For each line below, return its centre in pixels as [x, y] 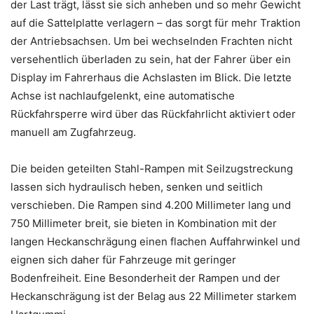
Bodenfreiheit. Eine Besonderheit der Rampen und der [145, 278]
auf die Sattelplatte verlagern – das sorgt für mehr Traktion [156, 22]
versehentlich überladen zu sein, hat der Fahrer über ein [151, 59]
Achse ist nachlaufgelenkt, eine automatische [123, 95]
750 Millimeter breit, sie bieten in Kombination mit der [144, 223]
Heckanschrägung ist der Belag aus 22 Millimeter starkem [153, 296]
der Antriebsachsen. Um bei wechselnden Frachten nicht [151, 41]
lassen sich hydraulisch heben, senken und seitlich [137, 186]
